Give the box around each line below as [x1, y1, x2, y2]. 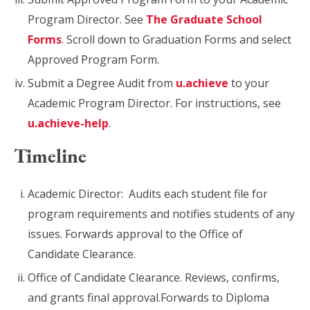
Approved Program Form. [28, 52, 159, 67]
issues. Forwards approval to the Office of [28, 226, 243, 241]
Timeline [14, 143, 86, 168]
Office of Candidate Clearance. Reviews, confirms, [28, 270, 280, 285]
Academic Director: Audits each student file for [28, 186, 268, 201]
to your [228, 75, 269, 91]
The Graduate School [146, 12, 262, 27]
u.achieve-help [28, 116, 109, 131]
